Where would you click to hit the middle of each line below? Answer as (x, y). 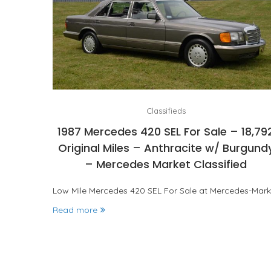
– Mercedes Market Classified (166, 164)
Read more (75, 210)
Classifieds (166, 110)
